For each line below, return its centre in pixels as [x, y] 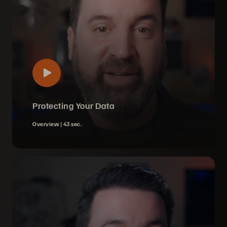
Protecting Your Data [73, 105]
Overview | [48, 124]
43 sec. [72, 124]
